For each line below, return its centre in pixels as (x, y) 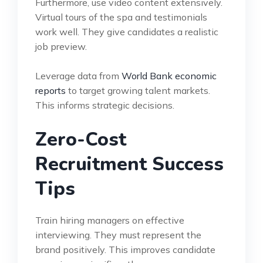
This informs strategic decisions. (105, 105)
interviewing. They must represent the (118, 235)
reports (50, 90)
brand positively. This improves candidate (125, 249)
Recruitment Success (129, 164)
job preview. (61, 46)
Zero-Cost (81, 139)
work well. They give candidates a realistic (127, 31)
